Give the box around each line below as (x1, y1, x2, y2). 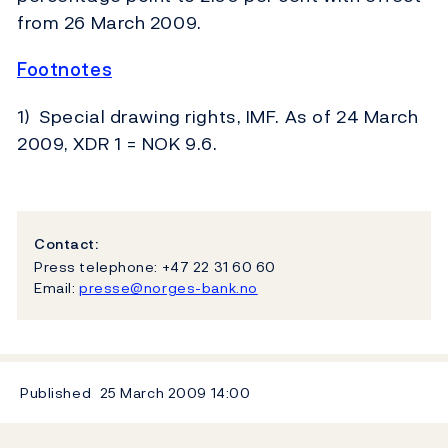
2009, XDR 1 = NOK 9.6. (17, 130, 218, 158)
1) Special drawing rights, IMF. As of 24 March (17, 103, 419, 131)
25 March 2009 (96, 382, 211, 404)
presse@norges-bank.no (78, 277, 258, 299)
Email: (34, 277, 79, 299)
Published (20, 382, 92, 404)
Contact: (34, 233, 99, 255)
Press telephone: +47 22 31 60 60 (34, 256, 276, 278)
